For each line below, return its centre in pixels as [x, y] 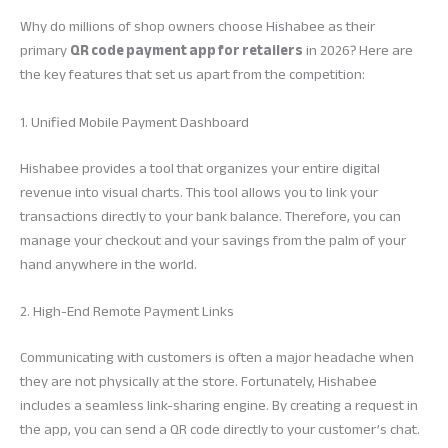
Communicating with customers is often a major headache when [217, 357]
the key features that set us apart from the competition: [192, 75]
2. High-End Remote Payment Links [127, 311]
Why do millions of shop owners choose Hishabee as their [197, 27]
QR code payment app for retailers [186, 51]
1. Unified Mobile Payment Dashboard [134, 122]
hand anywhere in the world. [108, 264]
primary [45, 51]
